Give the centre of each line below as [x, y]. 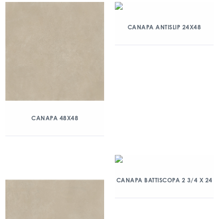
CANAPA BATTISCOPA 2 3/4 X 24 [164, 180]
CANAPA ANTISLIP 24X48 [164, 27]
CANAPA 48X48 [55, 118]
